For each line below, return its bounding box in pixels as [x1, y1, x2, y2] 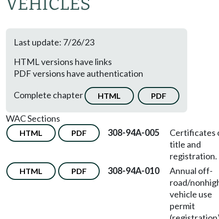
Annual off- [170, 165, 213, 176]
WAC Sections [6, 113, 60, 124]
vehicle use [170, 189, 212, 199]
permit [170, 200, 195, 211]
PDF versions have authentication [14, 68, 143, 79]
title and [170, 139, 201, 150]
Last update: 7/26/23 [14, 37, 94, 47]
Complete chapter [14, 89, 85, 100]
